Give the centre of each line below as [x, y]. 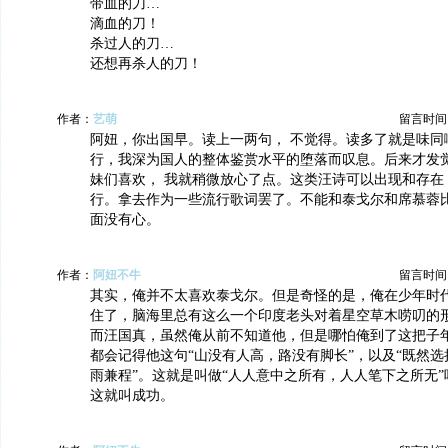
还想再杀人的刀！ [146, 63]
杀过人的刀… [132, 43]
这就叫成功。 [132, 395]
